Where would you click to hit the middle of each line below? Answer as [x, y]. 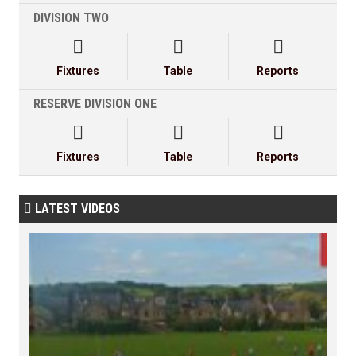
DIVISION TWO [71, 18]
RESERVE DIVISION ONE [95, 104]
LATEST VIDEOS [76, 209]
